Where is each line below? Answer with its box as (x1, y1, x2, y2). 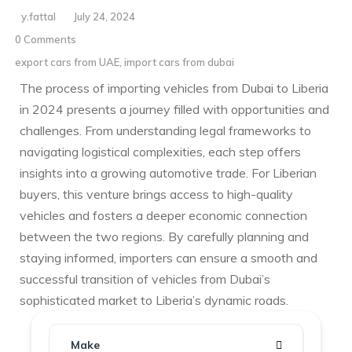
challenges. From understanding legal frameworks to (20, 122, 311, 138)
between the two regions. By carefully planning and (20, 228, 309, 244)
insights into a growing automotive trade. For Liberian (20, 164, 317, 181)
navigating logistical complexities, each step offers (20, 143, 301, 159)
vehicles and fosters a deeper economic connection (20, 207, 307, 223)
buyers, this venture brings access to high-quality (20, 185, 293, 202)
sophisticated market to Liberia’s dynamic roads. (20, 291, 288, 308)
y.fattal (21, 9, 56, 23)
